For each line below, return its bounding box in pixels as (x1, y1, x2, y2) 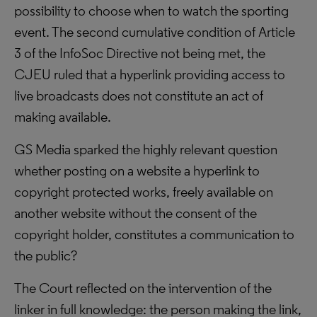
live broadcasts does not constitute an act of (14, 87, 263, 104)
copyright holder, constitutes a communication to (14, 226, 294, 243)
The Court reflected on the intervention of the (14, 279, 272, 296)
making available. (14, 108, 111, 125)
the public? (14, 247, 77, 264)
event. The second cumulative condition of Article (14, 23, 295, 40)
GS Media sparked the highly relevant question (14, 141, 277, 158)
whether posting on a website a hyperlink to (14, 162, 260, 179)
